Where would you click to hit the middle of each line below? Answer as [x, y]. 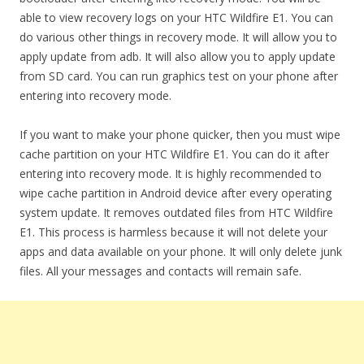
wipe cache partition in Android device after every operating [175, 193]
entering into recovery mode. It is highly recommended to [171, 173]
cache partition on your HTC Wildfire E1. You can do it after [174, 154]
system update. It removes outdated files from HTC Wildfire [176, 212]
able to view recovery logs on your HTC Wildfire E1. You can [176, 17]
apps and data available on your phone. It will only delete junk [181, 251]
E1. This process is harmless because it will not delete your [173, 232]
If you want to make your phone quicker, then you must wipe [180, 134]
